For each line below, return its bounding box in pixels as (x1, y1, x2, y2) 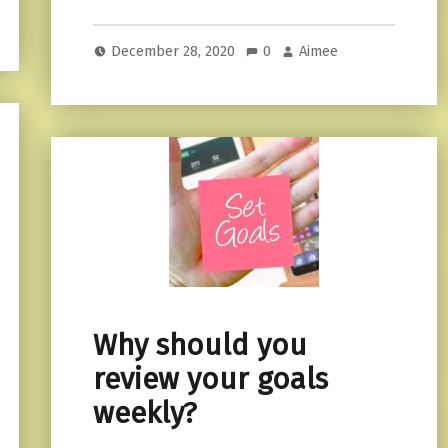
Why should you (92, 328, 307, 364)
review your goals (92, 362, 328, 398)
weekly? (92, 396, 197, 432)
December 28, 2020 (111, 42, 240, 61)
